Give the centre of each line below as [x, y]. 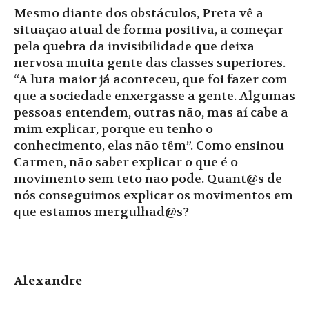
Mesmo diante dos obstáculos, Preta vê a [139, 14]
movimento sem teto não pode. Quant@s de [148, 179]
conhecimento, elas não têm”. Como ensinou [149, 146]
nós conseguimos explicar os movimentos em [153, 196]
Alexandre [48, 281]
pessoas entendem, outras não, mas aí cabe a [151, 113]
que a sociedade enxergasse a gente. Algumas [154, 97]
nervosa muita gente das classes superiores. [150, 63]
